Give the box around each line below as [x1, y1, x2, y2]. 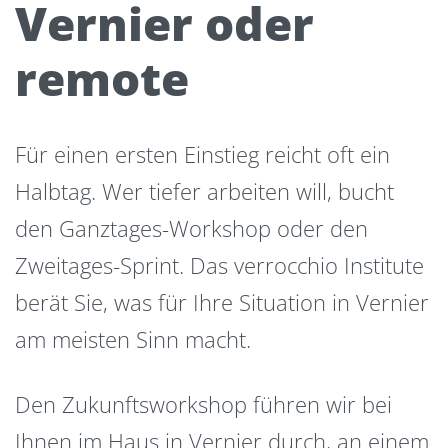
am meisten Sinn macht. [15, 324, 251, 355]
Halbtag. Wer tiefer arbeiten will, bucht [15, 176, 394, 207]
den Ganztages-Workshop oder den [15, 213, 368, 244]
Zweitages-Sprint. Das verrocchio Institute [15, 250, 424, 281]
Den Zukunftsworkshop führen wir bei [15, 388, 392, 419]
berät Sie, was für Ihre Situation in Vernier [15, 287, 429, 318]
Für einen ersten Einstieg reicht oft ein [15, 139, 390, 170]
